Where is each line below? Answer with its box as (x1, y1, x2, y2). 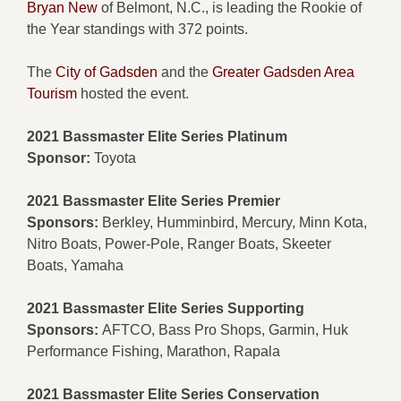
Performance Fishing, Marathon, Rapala (27, 343, 280, 359)
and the (158, 64, 212, 80)
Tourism (27, 85, 77, 101)
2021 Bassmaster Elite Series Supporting (27, 300, 304, 316)
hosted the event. (77, 85, 189, 101)
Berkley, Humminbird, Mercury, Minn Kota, (98, 214, 367, 230)
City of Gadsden (55, 64, 158, 80)
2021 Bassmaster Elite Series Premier (27, 192, 280, 209)
